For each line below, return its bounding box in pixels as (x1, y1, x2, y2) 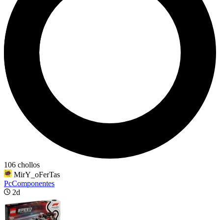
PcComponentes (4, 179, 55, 188)
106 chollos (4, 160, 40, 169)
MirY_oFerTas (14, 170, 60, 179)
